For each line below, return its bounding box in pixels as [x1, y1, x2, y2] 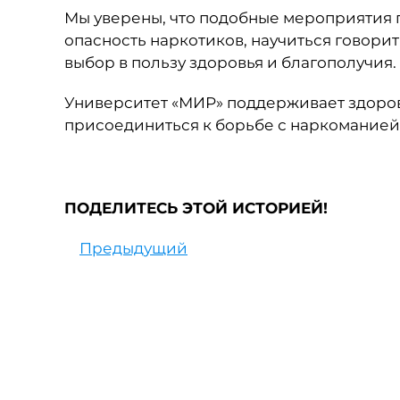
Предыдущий [79, 239, 187, 257]
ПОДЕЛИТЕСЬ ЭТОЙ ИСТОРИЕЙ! [64, 199, 328, 217]
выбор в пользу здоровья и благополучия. [64, 54, 396, 71]
